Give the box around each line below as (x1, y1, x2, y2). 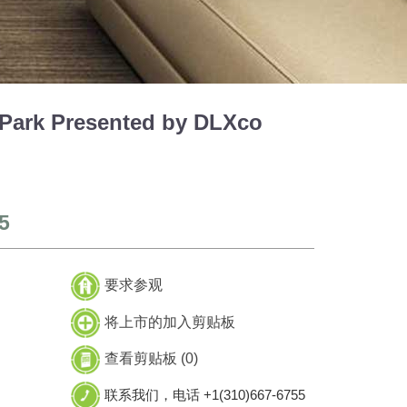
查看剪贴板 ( (104, 350, 185, 366)
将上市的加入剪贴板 (104, 313, 235, 330)
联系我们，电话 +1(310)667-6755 (104, 386, 305, 402)
